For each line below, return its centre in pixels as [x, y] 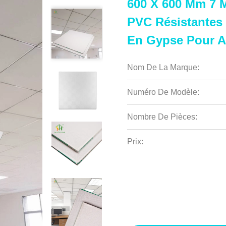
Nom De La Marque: [163, 67]
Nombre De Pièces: [162, 117]
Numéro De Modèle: [163, 92]
